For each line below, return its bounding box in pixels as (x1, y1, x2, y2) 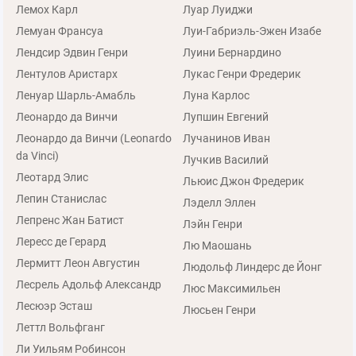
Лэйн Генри (182, 218, 242, 230)
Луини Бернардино (182, 46, 281, 59)
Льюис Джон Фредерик (182, 175, 304, 188)
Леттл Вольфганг (16, 321, 105, 334)
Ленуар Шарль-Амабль (16, 89, 136, 102)
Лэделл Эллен (182, 196, 256, 209)
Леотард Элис (16, 171, 88, 184)
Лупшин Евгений (182, 110, 269, 123)
